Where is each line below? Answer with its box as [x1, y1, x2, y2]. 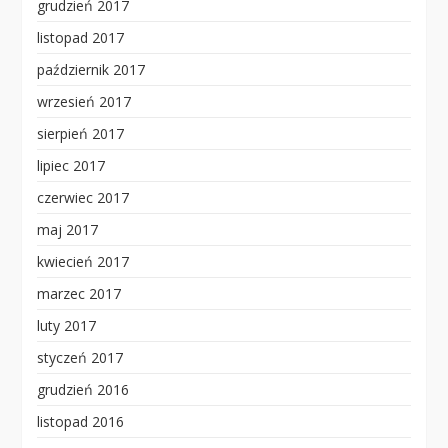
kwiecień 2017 [36, 252, 129, 272]
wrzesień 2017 [36, 92, 131, 112]
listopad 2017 [36, 28, 124, 48]
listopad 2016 [36, 412, 124, 432]
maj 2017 [36, 220, 98, 240]
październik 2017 [36, 60, 145, 80]
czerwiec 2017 [36, 188, 129, 208]
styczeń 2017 [36, 348, 123, 368]
